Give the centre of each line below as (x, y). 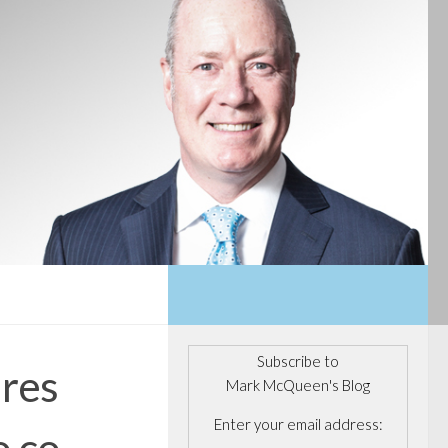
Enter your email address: (298, 423)
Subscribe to (298, 360)
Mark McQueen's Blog (298, 384)
